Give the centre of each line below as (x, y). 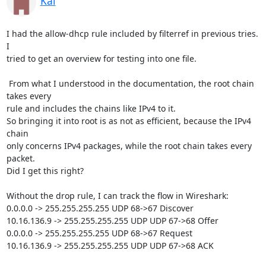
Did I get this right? (45, 171)
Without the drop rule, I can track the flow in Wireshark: (117, 196)
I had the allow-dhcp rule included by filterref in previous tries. (132, 34)
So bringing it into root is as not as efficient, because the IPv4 (129, 121)
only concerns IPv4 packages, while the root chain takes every (129, 146)
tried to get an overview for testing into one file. (101, 58)
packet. (20, 158)
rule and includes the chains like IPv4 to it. (91, 108)
